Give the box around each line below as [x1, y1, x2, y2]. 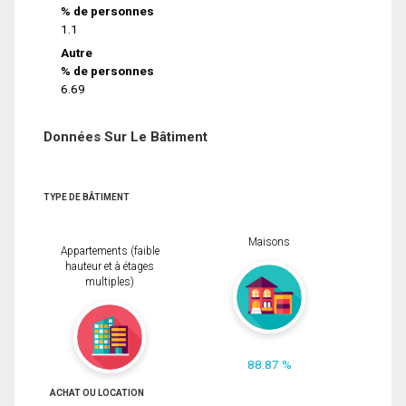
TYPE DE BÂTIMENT [43, 192, 130, 203]
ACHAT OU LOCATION [49, 387, 144, 398]
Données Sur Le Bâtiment [43, 129, 208, 146]
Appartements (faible [60, 245, 159, 258]
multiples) [85, 275, 134, 289]
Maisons [248, 236, 290, 249]
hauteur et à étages [65, 260, 154, 274]
